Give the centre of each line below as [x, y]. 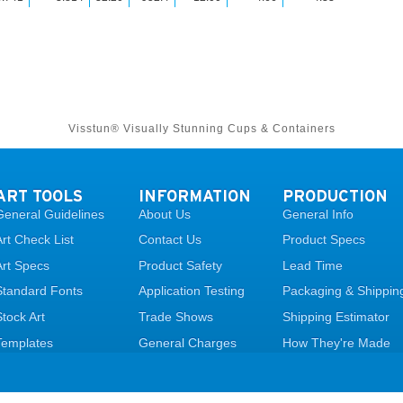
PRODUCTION [335, 195]
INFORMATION [194, 195]
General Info [318, 214]
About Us [164, 214]
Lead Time [312, 265]
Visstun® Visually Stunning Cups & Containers [201, 129]
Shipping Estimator [336, 316]
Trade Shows [175, 316]
